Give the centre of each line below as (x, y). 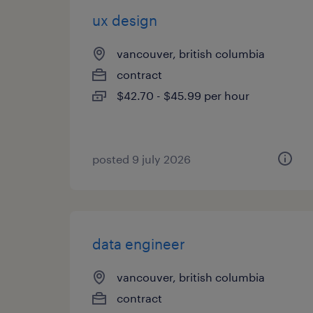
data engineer (139, 244)
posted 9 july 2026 (141, 159)
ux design (125, 20)
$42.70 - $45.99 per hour (183, 95)
